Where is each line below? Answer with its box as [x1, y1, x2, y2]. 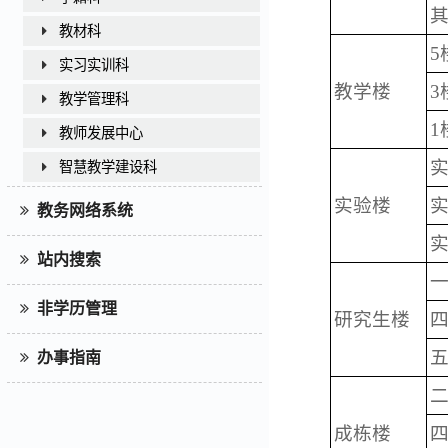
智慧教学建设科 [46, 159, 157, 176]
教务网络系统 [29, 202, 134, 220]
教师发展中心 [46, 125, 143, 142]
